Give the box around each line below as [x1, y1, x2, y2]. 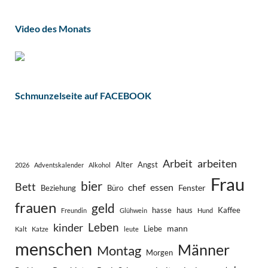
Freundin [61, 206, 87, 214]
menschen [15, 237, 92, 259]
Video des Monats [15, 22, 91, 34]
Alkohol [89, 160, 111, 169]
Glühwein [120, 206, 147, 214]
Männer [178, 240, 230, 258]
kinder [53, 220, 83, 234]
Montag [97, 242, 141, 258]
